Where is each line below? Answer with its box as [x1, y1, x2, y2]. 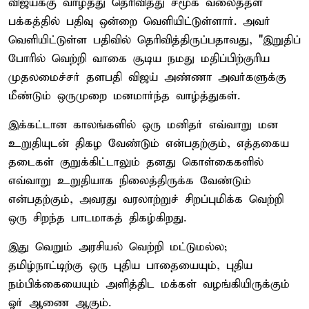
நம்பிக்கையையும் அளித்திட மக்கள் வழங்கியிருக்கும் [8, 277, 290, 292]
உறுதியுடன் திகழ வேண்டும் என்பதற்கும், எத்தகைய [8, 136, 289, 151]
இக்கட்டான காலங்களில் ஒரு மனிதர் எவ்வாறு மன [8, 117, 278, 132]
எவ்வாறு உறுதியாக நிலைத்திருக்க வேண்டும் [8, 173, 251, 188]
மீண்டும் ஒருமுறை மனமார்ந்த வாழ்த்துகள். [8, 88, 240, 103]
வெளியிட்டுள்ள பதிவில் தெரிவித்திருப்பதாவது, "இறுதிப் [8, 32, 301, 48]
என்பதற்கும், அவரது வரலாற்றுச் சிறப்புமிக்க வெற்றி [8, 192, 283, 207]
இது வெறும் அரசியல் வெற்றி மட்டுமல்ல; [8, 239, 227, 255]
